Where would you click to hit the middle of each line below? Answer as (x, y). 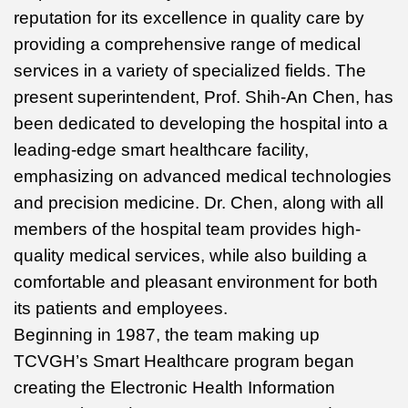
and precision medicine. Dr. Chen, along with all (199, 202)
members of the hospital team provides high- (187, 229)
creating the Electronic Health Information (174, 387)
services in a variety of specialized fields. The (190, 70)
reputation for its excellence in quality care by (189, 17)
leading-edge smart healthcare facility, (161, 149)
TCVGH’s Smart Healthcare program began (184, 361)
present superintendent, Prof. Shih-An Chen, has (204, 97)
